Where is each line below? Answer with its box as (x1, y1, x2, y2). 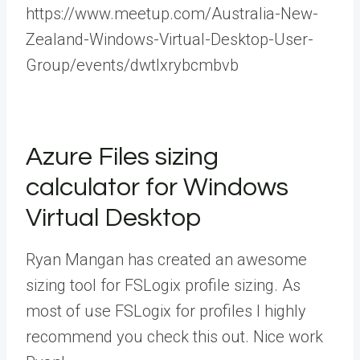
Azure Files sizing (26, 143, 219, 170)
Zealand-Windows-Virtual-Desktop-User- (26, 29, 313, 49)
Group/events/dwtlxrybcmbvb (26, 55, 239, 75)
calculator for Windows (26, 174, 288, 201)
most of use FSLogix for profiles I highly (26, 301, 306, 321)
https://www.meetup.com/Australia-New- (26, 3, 318, 23)
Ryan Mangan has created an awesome (26, 249, 307, 269)
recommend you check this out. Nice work (26, 326, 323, 346)
